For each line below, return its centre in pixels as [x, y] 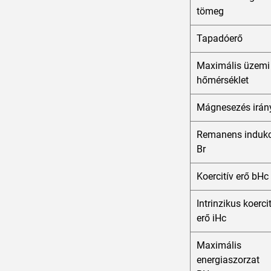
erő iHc [211, 218]
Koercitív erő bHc [233, 177]
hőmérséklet [223, 80]
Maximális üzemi [233, 66]
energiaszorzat [228, 260]
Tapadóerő [220, 39]
